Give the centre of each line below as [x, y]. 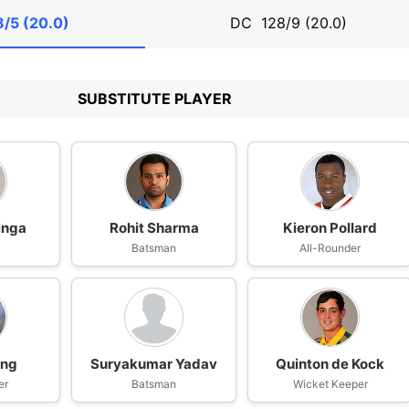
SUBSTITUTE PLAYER [154, 99]
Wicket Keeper [330, 384]
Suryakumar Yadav [154, 364]
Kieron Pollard [330, 228]
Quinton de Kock [330, 364]
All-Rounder [330, 248]
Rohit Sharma [154, 228]
